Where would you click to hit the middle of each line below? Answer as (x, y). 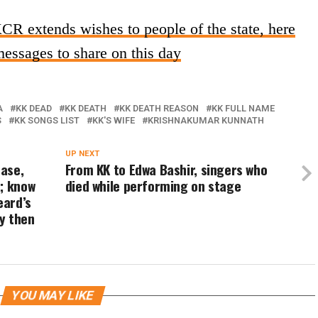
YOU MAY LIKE (53, 295)
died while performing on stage (153, 186)
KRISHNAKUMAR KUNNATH (206, 120)
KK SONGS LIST (47, 120)
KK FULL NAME (243, 108)
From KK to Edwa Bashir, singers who (166, 169)
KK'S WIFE (114, 120)
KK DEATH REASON (159, 108)
